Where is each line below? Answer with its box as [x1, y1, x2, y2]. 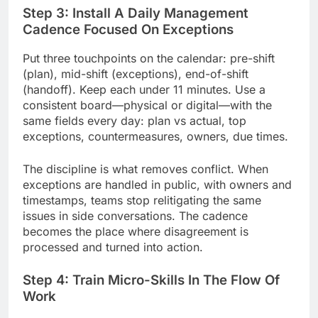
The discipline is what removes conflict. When [23, 162, 268, 177]
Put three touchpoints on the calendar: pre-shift [23, 51, 275, 66]
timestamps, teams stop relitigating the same [23, 193, 261, 208]
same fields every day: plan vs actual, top [23, 114, 246, 128]
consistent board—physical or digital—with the [23, 98, 272, 113]
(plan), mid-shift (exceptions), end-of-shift [23, 67, 248, 82]
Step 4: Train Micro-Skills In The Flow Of [23, 272, 280, 289]
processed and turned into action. [23, 240, 203, 255]
